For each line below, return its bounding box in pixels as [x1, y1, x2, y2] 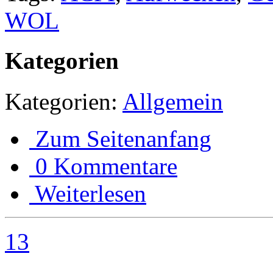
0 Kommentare [35, 152, 177, 179]
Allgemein [122, 88, 223, 115]
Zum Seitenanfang [35, 125, 211, 152]
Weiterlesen [35, 180, 146, 207]
